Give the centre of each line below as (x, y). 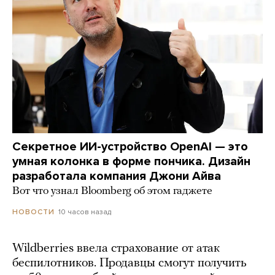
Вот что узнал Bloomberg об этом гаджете (112, 191)
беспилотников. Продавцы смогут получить (130, 263)
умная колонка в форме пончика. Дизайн (131, 161)
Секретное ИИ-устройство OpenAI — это (130, 146)
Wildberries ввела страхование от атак (116, 248)
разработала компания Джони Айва (117, 176)
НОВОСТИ (33, 211)
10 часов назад (85, 211)
